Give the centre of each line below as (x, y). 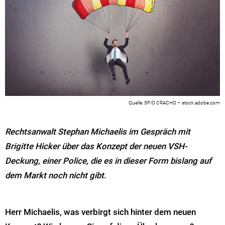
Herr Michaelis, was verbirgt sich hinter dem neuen (100, 212)
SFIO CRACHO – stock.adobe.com (182, 102)
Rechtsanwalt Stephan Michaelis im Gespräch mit (98, 132)
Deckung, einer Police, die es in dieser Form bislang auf (108, 161)
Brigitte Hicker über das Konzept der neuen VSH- (96, 146)
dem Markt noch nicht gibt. (56, 176)
